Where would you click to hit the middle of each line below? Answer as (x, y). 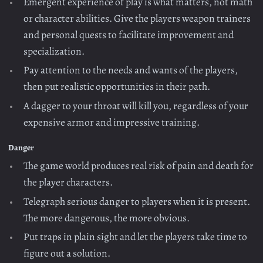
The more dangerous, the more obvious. (107, 218)
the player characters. (68, 182)
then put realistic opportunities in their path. (117, 87)
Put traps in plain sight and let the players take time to (136, 237)
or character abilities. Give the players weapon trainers (137, 18)
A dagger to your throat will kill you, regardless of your (136, 105)
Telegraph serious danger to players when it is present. (137, 201)
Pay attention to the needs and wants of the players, (131, 70)
